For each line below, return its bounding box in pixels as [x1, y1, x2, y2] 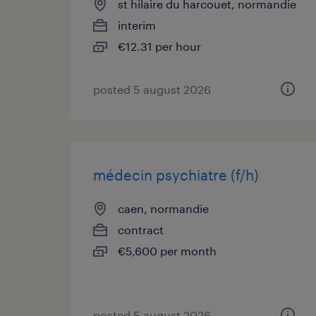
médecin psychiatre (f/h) [93, 166, 259, 183]
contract [118, 223, 164, 236]
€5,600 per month [118, 244, 217, 257]
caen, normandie [118, 202, 209, 215]
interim [118, 18, 156, 32]
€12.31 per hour [118, 39, 201, 53]
